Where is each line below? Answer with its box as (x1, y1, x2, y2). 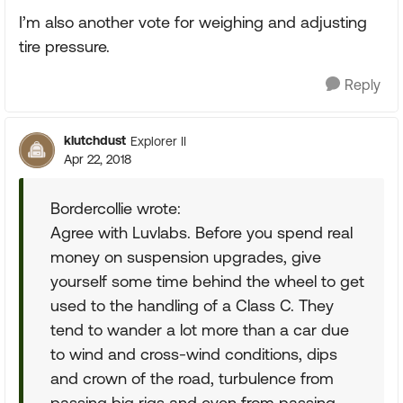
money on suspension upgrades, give (50, 247, 321, 266)
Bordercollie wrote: (50, 199, 181, 218)
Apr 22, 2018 (64, 152, 131, 166)
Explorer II (130, 133, 186, 148)
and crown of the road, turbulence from (50, 369, 334, 388)
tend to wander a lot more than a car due (50, 320, 349, 339)
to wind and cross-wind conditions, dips (50, 345, 337, 363)
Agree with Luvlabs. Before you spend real (50, 223, 353, 242)
